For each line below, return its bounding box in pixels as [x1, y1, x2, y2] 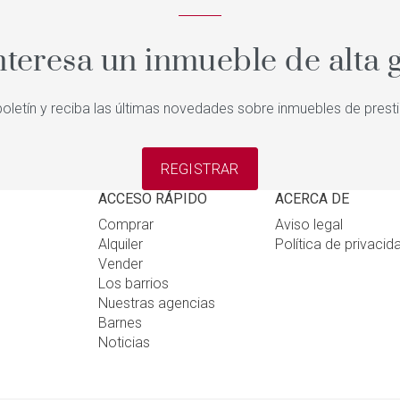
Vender [98, 255, 144, 272]
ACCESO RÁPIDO [98, 190, 208, 207]
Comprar [98, 216, 154, 233]
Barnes [98, 314, 143, 331]
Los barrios [98, 275, 170, 292]
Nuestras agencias [98, 295, 216, 312]
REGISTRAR [161, 160, 239, 178]
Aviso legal [274, 216, 343, 233]
